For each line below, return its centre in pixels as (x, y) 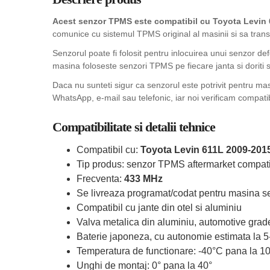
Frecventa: (100, 179)
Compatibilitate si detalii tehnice (134, 127)
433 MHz (143, 179)
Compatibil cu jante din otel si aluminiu (159, 208)
